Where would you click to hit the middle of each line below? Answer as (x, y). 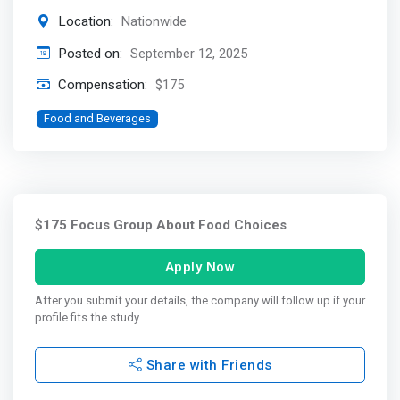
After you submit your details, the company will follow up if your (200, 301)
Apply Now (200, 267)
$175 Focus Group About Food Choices (161, 225)
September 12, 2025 (188, 53)
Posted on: (90, 53)
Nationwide (154, 21)
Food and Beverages (97, 118)
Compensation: (102, 85)
